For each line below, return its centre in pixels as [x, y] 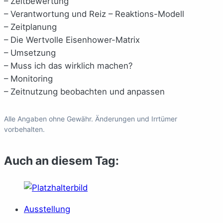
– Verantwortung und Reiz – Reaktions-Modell [94, 14]
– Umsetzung [30, 53]
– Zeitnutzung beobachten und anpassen [84, 91]
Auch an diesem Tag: [61, 161]
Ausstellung [47, 209]
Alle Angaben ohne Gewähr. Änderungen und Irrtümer [91, 118]
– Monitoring [28, 78]
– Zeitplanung [30, 27]
